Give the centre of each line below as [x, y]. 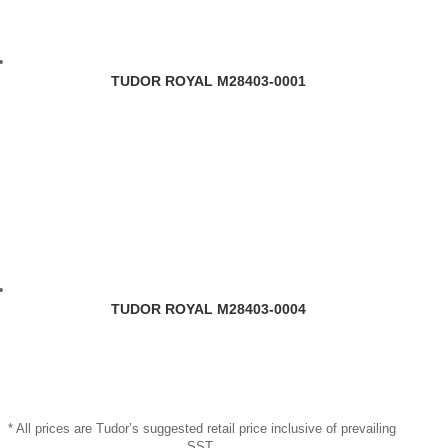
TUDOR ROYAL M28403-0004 [209, 308]
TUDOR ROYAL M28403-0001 [209, 80]
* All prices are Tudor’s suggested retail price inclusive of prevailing [201, 428]
